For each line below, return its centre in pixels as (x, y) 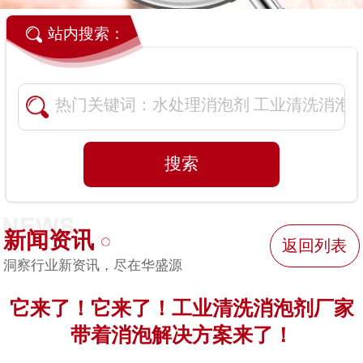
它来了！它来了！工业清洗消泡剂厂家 (181, 308)
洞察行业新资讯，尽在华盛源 (93, 266)
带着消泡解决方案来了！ (181, 335)
